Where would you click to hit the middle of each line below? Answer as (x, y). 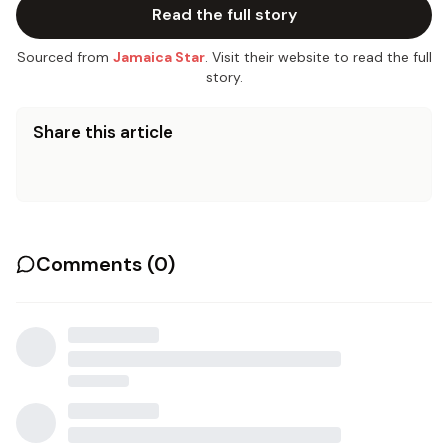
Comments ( (95, 264)
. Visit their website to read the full (318, 57)
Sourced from (62, 57)
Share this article (103, 132)
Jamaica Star (158, 57)
